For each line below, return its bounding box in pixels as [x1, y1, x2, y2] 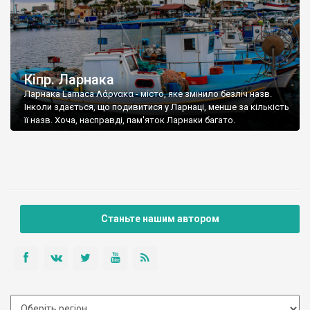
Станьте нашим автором [100, 213, 219, 225]
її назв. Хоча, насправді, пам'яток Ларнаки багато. [24, 115, 235, 126]
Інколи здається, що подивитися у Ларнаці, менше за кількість [24, 102, 289, 113]
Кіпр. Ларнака [24, 71, 114, 89]
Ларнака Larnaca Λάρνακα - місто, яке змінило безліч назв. [24, 89, 272, 100]
